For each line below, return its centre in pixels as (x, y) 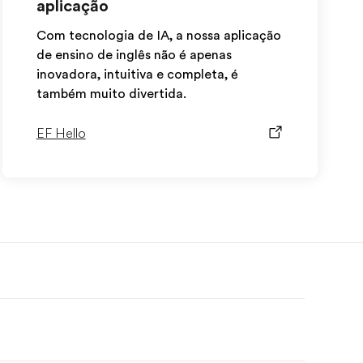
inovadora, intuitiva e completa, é (137, 75)
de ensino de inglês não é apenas (134, 55)
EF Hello (61, 134)
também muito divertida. (111, 94)
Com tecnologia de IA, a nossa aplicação (158, 36)
